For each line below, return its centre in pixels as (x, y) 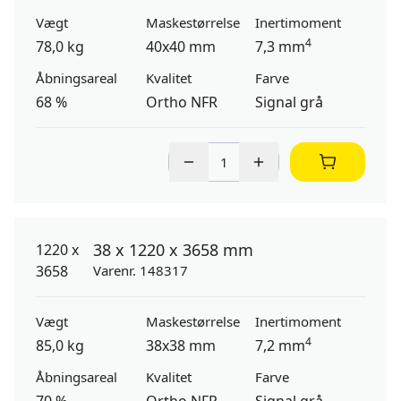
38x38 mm (180, 346)
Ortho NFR (181, 102)
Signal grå (290, 102)
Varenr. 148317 (141, 270)
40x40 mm (180, 47)
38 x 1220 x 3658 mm (173, 250)
